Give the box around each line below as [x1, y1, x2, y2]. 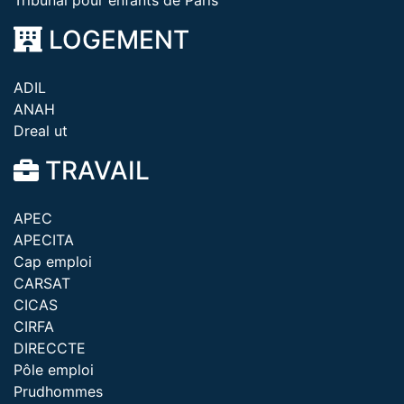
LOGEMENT [42, 24, 189, 55]
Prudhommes [14, 382, 103, 400]
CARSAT [14, 274, 70, 292]
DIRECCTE [14, 339, 86, 357]
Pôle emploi [14, 361, 94, 379]
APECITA [14, 231, 74, 249]
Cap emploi [14, 252, 92, 271]
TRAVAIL [39, 155, 150, 186]
